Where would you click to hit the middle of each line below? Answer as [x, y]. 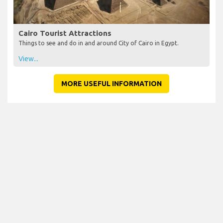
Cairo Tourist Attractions [65, 33]
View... [28, 58]
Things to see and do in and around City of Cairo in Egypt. [99, 43]
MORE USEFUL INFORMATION [111, 83]
